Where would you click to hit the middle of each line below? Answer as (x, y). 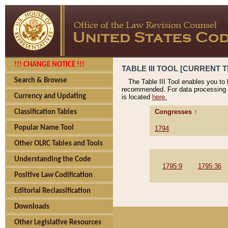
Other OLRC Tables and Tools (59, 144)
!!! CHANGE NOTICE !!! (49, 65)
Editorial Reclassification (52, 191)
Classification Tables (46, 112)
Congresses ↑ (177, 112)
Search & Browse (41, 81)
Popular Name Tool (44, 128)
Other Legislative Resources (58, 223)
